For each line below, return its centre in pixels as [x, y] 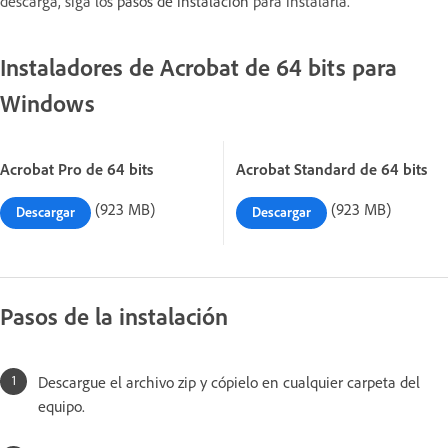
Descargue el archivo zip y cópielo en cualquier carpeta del [229, 381]
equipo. [61, 405]
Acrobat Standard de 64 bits [331, 168]
